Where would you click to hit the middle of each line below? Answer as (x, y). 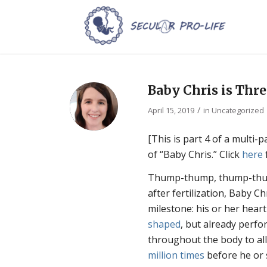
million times (176, 255)
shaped (164, 224)
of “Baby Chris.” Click (195, 154)
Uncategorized (238, 110)
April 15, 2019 (171, 110)
